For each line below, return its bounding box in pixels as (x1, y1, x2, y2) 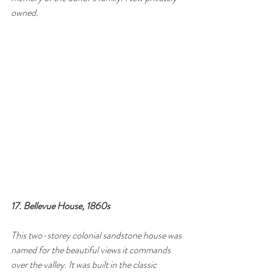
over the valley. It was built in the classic (11, 257, 158, 272)
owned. (11, 5, 39, 20)
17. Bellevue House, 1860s (11, 199, 110, 213)
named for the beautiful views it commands (11, 243, 172, 257)
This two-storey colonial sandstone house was (11, 228, 183, 243)
